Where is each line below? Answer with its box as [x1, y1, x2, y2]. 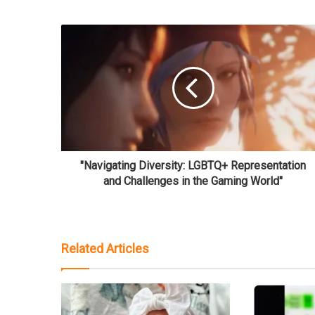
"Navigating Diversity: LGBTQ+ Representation [80, 159, 306, 173]
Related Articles [61, 241, 149, 257]
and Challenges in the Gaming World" [103, 174, 283, 188]
